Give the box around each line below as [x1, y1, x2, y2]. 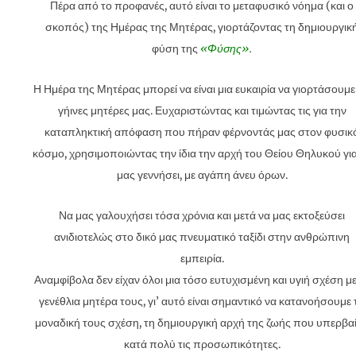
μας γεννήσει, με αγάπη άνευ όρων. [116, 168, 288, 183]
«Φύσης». [200, 42, 252, 56]
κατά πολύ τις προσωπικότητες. [123, 338, 281, 352]
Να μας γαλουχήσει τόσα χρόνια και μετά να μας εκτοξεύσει [59, 209, 345, 223]
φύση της [152, 42, 200, 56]
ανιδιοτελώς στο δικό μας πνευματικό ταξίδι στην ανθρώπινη [54, 230, 350, 245]
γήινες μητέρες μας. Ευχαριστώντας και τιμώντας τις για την [57, 104, 346, 118]
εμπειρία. [180, 252, 224, 266]
